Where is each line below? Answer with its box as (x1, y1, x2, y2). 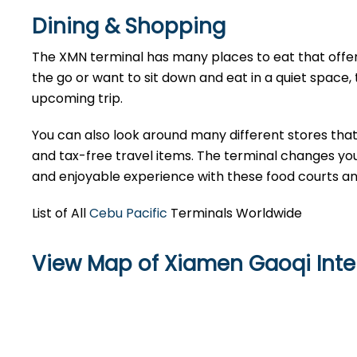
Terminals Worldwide (167, 204, 302, 222)
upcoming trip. (32, 89, 123, 108)
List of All (32, 204, 89, 222)
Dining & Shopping (32, 12, 226, 41)
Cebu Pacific (89, 204, 167, 222)
